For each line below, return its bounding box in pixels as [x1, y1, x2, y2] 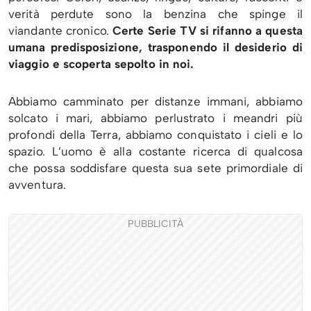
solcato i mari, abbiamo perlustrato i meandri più [8, 111, 303, 126]
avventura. [8, 178, 66, 192]
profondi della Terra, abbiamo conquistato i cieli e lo [8, 128, 303, 142]
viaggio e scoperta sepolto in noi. [8, 57, 194, 72]
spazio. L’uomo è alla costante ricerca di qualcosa [8, 144, 303, 159]
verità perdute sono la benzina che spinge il [8, 7, 303, 22]
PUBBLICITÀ [127, 218, 184, 230]
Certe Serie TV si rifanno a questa [112, 24, 303, 38]
